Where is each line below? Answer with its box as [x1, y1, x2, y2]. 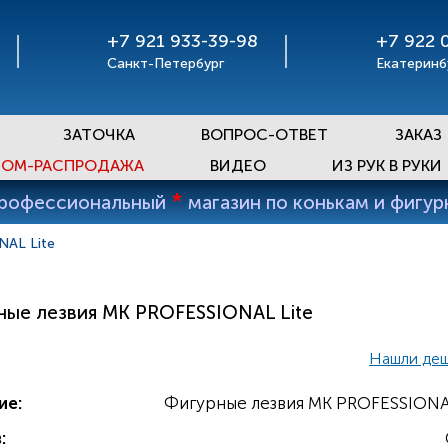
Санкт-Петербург [107, 55, 225, 72]
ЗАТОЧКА [62, 125, 135, 144]
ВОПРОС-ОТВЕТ [201, 125, 329, 144]
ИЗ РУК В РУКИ [332, 156, 442, 175]
